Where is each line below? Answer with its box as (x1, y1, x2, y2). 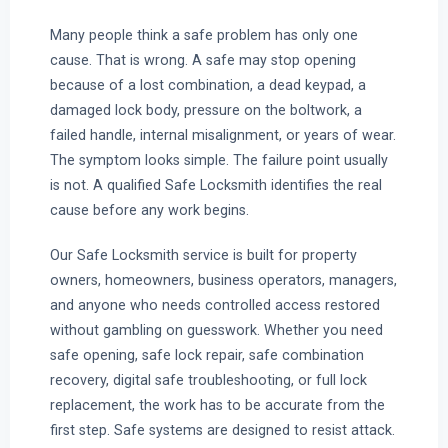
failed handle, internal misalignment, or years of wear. (49, 127, 396, 144)
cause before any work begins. (49, 202, 249, 219)
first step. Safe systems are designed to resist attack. (49, 421, 395, 438)
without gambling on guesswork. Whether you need (49, 321, 383, 338)
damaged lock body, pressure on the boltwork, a (49, 102, 362, 119)
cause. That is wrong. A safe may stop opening (49, 52, 356, 69)
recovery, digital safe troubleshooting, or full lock (49, 371, 367, 388)
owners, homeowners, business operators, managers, (49, 271, 397, 288)
